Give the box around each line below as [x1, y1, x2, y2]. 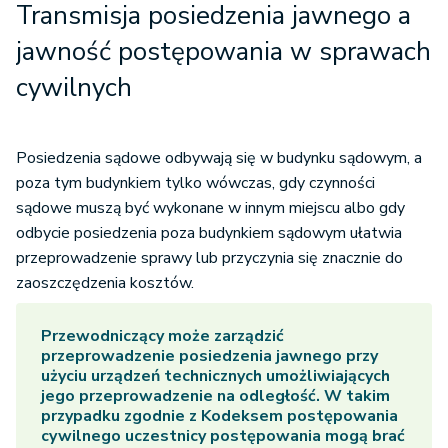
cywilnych [16, 69, 132, 105]
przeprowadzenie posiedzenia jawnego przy [41, 344, 378, 367]
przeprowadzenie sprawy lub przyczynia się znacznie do [16, 246, 403, 269]
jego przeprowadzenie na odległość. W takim [41, 384, 390, 407]
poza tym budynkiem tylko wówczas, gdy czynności [16, 171, 375, 194]
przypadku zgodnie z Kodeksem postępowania [41, 404, 398, 427]
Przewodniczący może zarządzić [41, 324, 284, 347]
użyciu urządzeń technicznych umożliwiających [41, 364, 390, 387]
